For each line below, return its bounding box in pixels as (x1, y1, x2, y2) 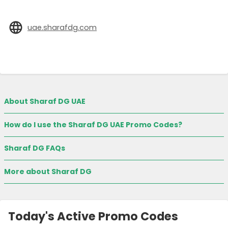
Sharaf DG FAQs (4, 143, 65, 154)
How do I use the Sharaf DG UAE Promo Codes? (4, 120, 182, 130)
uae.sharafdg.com (27, 22, 97, 33)
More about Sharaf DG (4, 166, 92, 177)
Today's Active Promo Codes (8, 208, 178, 225)
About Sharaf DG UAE (4, 96, 85, 107)
